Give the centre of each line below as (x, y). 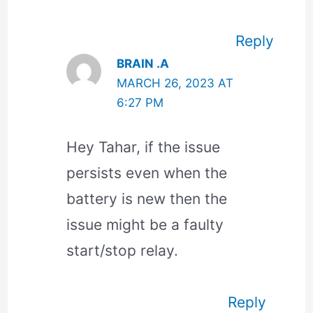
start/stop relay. (122, 251)
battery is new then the (146, 199)
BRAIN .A (143, 63)
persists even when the (146, 173)
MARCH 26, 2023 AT (175, 83)
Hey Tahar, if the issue (143, 147)
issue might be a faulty (145, 225)
